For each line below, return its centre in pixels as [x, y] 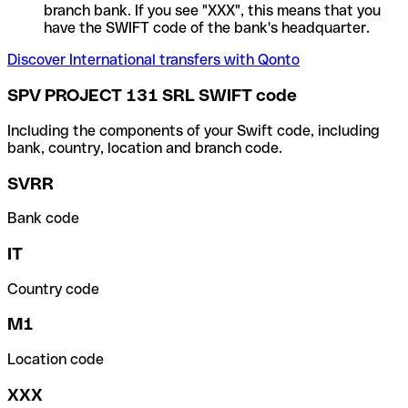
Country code [53, 289]
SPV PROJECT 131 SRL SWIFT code [152, 96]
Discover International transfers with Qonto [153, 60]
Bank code [43, 219]
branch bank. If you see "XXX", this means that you [212, 11]
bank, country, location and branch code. [145, 148]
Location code [56, 360]
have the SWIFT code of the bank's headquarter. [207, 28]
